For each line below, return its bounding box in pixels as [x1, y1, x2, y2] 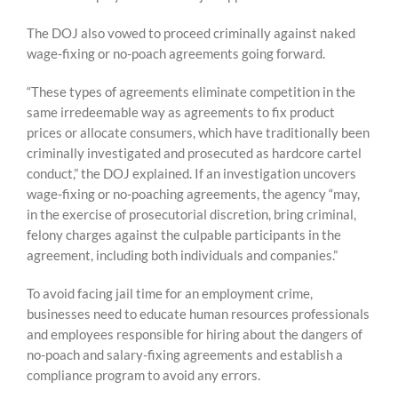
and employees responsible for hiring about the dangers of [27, 326, 362, 342]
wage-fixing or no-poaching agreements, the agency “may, [27, 186, 360, 202]
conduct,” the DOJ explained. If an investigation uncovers [27, 165, 356, 181]
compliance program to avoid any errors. [27, 367, 260, 383]
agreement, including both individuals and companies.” [27, 247, 338, 263]
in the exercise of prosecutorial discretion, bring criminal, [27, 206, 356, 222]
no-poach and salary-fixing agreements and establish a [27, 346, 343, 362]
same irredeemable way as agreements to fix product [27, 104, 335, 120]
